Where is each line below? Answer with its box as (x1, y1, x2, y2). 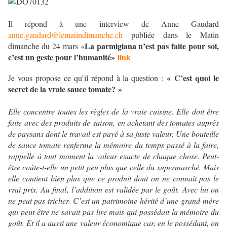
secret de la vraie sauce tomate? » (8, 83, 122, 95)
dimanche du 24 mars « (8, 41, 85, 52)
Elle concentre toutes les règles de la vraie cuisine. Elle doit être (8, 106, 219, 117)
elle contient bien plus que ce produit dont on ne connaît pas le (8, 173, 219, 184)
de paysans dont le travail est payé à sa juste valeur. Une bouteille (8, 128, 219, 139)
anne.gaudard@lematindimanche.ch (8, 29, 123, 41)
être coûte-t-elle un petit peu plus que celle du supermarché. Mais (8, 162, 219, 173)
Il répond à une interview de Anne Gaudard (8, 18, 219, 29)
